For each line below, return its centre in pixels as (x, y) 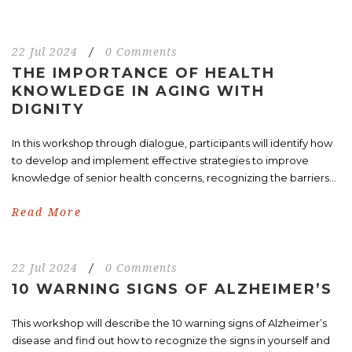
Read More (47, 212)
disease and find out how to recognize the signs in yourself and (171, 340)
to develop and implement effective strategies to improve (160, 160)
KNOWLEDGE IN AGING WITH (138, 91)
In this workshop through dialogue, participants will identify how (172, 143)
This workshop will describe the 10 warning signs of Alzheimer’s (169, 323)
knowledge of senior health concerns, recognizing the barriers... (174, 177)
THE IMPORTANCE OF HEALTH (143, 73)
